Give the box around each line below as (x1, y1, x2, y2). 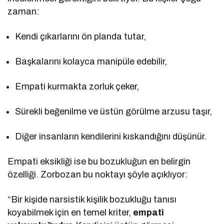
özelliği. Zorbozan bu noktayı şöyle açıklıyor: (7, 169, 188, 179)
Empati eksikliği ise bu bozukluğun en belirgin (7, 156, 191, 166)
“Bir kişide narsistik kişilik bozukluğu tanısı (7, 194, 177, 204)
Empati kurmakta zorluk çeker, (15, 81, 139, 91)
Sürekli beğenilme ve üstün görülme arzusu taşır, (15, 106, 212, 116)
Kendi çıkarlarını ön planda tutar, (15, 31, 146, 41)
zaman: (7, 6, 39, 16)
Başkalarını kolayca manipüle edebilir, (15, 56, 167, 66)
